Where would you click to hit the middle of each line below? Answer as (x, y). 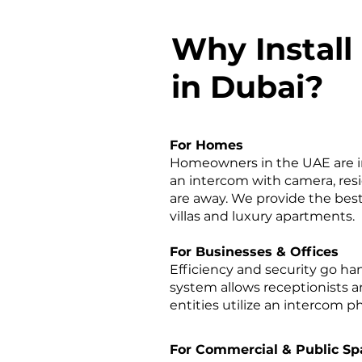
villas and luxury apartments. (262, 216)
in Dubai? (247, 87)
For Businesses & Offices (254, 252)
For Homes (206, 145)
